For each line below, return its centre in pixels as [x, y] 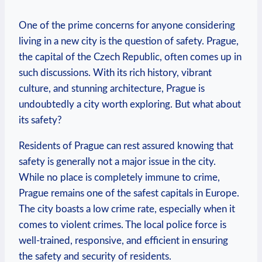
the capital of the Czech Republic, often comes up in [130, 57]
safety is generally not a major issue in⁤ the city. [117, 162]
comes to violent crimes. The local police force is [123, 225]
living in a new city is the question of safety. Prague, [129, 42]
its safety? [40, 120]
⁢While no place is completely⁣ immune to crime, [119, 178]
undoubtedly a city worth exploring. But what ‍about [130, 105]
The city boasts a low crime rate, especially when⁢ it [127, 209]
